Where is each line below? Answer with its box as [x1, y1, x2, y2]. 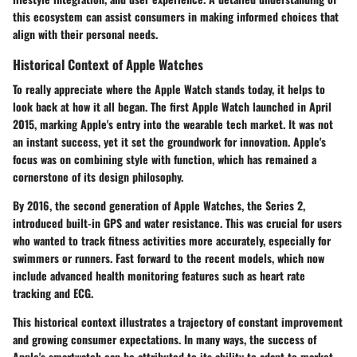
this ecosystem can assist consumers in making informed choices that [13, 7, 339, 25]
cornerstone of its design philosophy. [13, 167, 183, 185]
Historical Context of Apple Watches [13, 53, 203, 74]
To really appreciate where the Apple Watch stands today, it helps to [13, 80, 325, 97]
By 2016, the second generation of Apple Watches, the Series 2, [13, 196, 305, 214]
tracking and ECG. [13, 284, 93, 301]
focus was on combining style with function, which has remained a [13, 150, 316, 167]
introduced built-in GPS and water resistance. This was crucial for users [13, 214, 342, 231]
